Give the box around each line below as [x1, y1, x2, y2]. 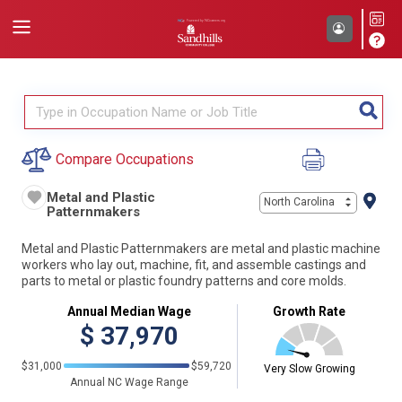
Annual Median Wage [67, 303, 191, 319]
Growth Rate [273, 303, 345, 319]
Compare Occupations [56, 151, 194, 168]
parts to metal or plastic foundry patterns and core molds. [22, 274, 346, 288]
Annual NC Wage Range [70, 375, 188, 389]
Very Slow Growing [263, 362, 355, 375]
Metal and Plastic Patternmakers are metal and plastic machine [22, 241, 380, 256]
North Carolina [264, 196, 335, 209]
